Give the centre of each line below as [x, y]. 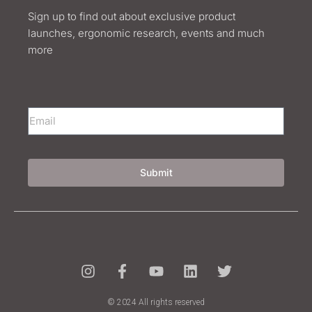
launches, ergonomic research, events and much [146, 33]
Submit [156, 173]
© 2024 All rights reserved [156, 303]
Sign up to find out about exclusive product [132, 17]
